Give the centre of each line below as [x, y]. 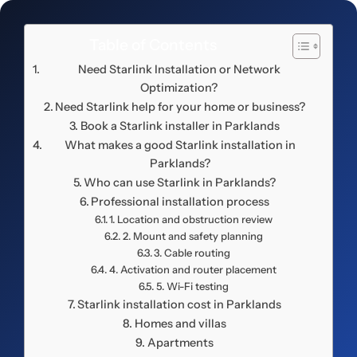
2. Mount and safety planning [192, 235]
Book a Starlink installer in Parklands [180, 126]
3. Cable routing [192, 252]
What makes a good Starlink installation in [180, 145]
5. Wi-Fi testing [192, 286]
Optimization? [179, 87]
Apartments [180, 342]
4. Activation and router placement [192, 269]
